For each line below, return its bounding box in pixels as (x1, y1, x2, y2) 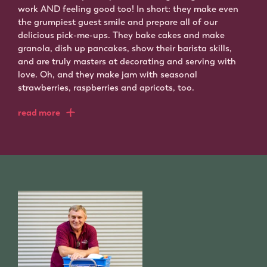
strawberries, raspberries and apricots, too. (18, 81, 194, 94)
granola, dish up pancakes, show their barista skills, (18, 42, 232, 54)
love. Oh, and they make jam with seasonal (18, 68, 197, 80)
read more (18, 106, 60, 119)
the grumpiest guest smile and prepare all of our (18, 15, 218, 28)
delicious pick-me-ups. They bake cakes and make (18, 29, 225, 41)
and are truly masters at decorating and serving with (18, 55, 236, 67)
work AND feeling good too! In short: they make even (18, 2, 238, 15)
